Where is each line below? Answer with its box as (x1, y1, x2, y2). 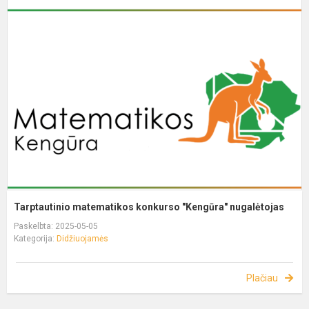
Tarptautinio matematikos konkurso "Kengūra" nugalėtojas (14, 201, 284, 212)
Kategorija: (14, 233, 57, 243)
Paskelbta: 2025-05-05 (14, 221, 98, 231)
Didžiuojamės (57, 233, 108, 243)
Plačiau (246, 272, 278, 283)
